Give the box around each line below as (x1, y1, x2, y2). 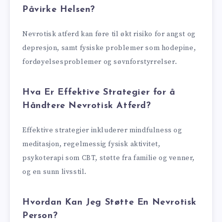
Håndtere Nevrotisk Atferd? (22, 101, 151, 111)
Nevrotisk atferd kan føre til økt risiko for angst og (22, 30, 196, 39)
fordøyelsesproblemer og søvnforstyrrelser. (22, 57, 177, 67)
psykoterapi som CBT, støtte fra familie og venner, (22, 154, 195, 163)
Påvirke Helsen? (22, 4, 95, 14)
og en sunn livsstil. (22, 167, 87, 177)
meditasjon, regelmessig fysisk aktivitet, (22, 140, 161, 149)
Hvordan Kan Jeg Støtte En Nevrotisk (22, 197, 197, 207)
